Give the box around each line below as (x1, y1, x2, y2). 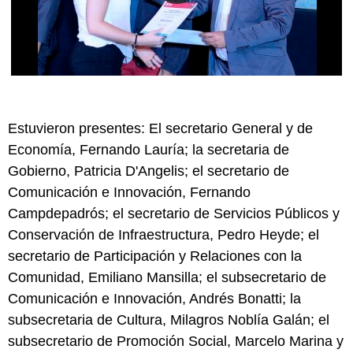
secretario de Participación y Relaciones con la (8, 247, 302, 264)
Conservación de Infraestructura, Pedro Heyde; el (8, 226, 319, 243)
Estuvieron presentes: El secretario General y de (8, 120, 313, 136)
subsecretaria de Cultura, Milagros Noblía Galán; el (8, 311, 329, 328)
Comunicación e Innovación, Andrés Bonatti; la (8, 290, 301, 307)
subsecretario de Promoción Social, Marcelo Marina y (8, 333, 344, 349)
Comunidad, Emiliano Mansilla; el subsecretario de (8, 269, 326, 285)
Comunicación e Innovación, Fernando (8, 184, 251, 200)
